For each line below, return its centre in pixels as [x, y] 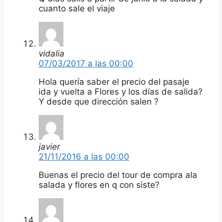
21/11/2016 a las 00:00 [84, 156]
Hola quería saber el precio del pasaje [114, 82]
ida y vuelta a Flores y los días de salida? [121, 91]
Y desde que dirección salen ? [99, 101]
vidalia [52, 53]
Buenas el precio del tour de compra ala [118, 175]
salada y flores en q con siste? [99, 185]
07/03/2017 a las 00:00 [86, 63]
